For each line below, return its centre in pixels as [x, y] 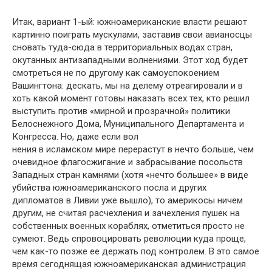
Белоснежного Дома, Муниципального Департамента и [128, 124]
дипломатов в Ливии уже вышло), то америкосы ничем [127, 200]
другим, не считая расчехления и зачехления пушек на [126, 213]
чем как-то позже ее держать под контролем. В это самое [136, 251]
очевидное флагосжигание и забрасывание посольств [127, 162]
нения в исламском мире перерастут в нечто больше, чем [133, 149]
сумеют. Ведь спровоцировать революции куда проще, [129, 238]
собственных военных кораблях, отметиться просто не [128, 226]
